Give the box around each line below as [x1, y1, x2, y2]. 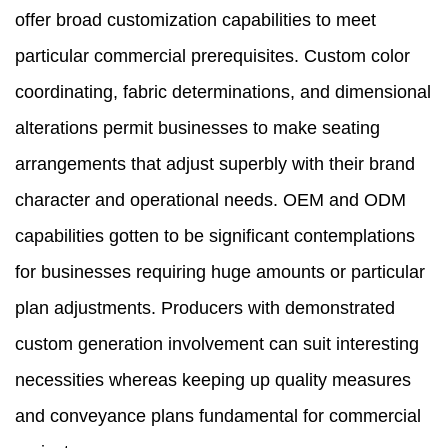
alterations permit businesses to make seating [15, 118, 380, 139]
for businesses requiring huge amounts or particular [15, 262, 425, 283]
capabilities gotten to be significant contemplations [15, 226, 415, 247]
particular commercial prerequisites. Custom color [15, 46, 410, 67]
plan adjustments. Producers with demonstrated [15, 298, 395, 319]
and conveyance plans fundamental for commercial [15, 406, 421, 427]
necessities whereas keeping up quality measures [15, 370, 411, 391]
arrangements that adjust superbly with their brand [15, 154, 415, 175]
